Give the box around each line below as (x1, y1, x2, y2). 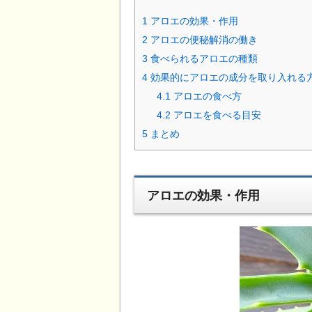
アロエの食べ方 (171, 90, 242, 102)
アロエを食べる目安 (171, 109, 262, 120)
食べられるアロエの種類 (148, 52, 258, 64)
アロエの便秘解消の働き (148, 33, 258, 45)
